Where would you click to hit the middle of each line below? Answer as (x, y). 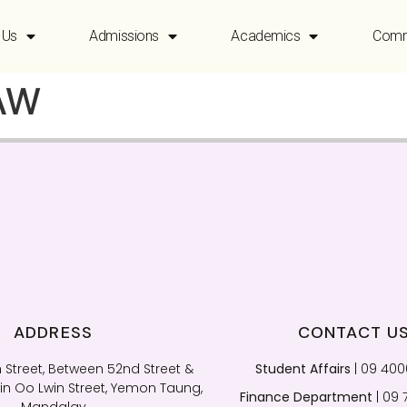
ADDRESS (53, 333)
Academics (266, 36)
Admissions (124, 36)
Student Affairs (303, 369)
